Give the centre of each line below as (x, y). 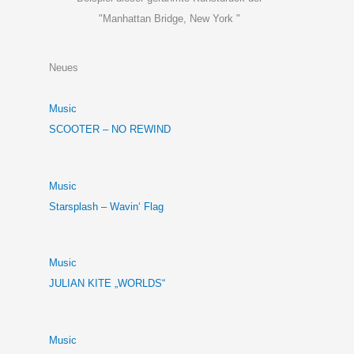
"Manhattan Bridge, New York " (169, 18)
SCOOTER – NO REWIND (110, 130)
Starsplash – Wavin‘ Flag (108, 206)
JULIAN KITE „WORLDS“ (107, 284)
